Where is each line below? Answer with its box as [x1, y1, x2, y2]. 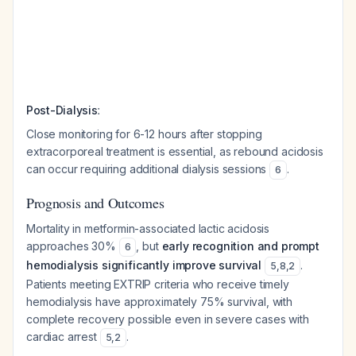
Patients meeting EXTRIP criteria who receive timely [26, 277, 289, 291]
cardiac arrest [26, 330, 100, 343]
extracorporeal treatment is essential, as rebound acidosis [26, 145, 323, 158]
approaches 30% [26, 239, 119, 253]
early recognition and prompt [161, 239, 320, 253]
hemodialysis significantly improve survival [26, 258, 262, 272]
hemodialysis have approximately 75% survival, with [26, 295, 292, 308]
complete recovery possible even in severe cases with [26, 312, 309, 326]
